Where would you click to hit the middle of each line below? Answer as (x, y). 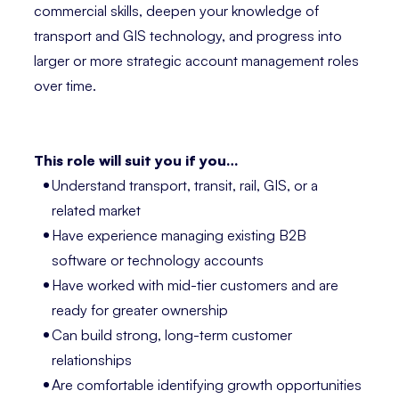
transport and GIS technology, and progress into (188, 35)
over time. (65, 85)
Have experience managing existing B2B (179, 235)
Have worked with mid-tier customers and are (195, 285)
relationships (92, 359)
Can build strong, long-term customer (172, 334)
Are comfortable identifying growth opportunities (207, 384)
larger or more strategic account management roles (196, 60)
